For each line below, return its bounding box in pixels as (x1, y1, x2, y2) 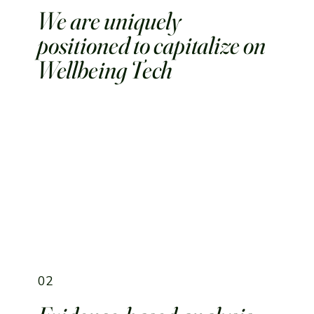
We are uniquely (37, 5, 182, 36)
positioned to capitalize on (37, 29, 266, 60)
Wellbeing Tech (37, 54, 173, 85)
